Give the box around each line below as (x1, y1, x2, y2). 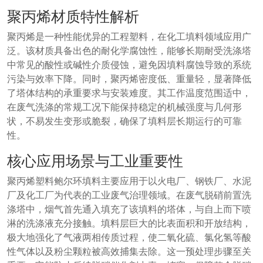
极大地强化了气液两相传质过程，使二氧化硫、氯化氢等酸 (7, 231, 251, 244)
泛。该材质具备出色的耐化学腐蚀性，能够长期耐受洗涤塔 (7, 44, 251, 58)
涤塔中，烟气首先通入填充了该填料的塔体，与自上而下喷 (7, 203, 251, 216)
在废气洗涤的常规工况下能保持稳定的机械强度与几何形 (7, 100, 242, 114)
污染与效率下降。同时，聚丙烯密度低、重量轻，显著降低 (7, 72, 251, 86)
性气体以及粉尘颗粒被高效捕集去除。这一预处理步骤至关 (7, 245, 251, 258)
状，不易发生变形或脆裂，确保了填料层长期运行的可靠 (7, 114, 242, 128)
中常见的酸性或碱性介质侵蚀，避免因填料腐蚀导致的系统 (7, 58, 251, 72)
